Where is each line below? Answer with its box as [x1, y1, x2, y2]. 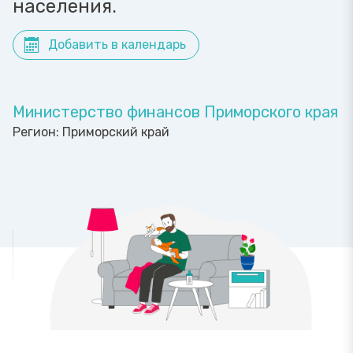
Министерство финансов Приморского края [13, 102, 338, 121]
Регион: [13, 124, 62, 139]
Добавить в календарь [48, 37, 186, 52]
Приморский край [62, 124, 169, 139]
